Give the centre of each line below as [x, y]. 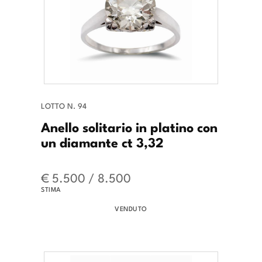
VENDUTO [131, 208]
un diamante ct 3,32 [102, 142]
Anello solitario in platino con [129, 127]
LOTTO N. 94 [64, 106]
